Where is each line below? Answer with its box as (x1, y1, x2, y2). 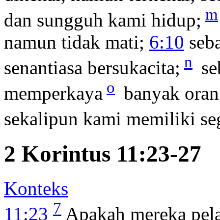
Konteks (4, 178, 68, 199)
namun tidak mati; (4, 31, 149, 53)
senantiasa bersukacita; (4, 57, 180, 79)
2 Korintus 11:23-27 (4, 140, 201, 166)
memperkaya (4, 82, 103, 104)
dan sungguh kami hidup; (4, 9, 201, 31)
